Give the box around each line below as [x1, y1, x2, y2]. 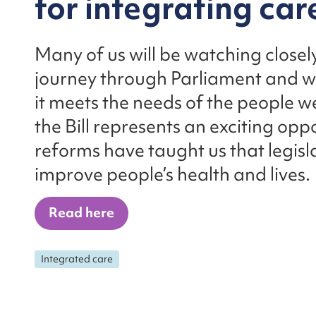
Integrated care [41, 252, 114, 265]
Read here [49, 203, 114, 221]
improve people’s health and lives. [35, 162, 310, 186]
